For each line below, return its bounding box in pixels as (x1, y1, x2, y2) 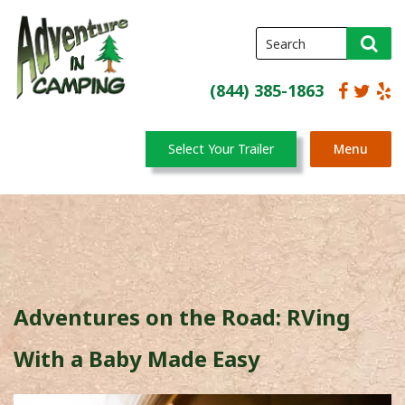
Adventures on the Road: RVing (14, 302, 350, 333)
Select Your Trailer (168, 140, 274, 157)
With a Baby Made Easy (14, 344, 260, 374)
